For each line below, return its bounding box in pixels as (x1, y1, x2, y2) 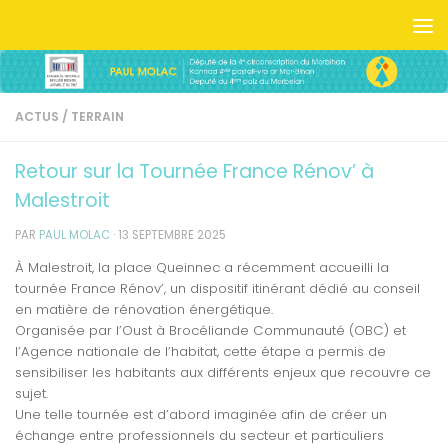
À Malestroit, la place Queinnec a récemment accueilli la (15, 258, 389, 278)
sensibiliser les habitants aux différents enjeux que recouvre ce (15, 363, 431, 383)
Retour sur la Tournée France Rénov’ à (15, 157, 374, 185)
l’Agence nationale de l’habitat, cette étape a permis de (15, 342, 386, 362)
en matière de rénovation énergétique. (15, 300, 273, 320)
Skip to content (27, 19, 145, 39)
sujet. (15, 384, 48, 404)
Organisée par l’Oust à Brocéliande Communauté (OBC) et (15, 321, 406, 341)
